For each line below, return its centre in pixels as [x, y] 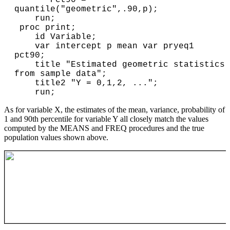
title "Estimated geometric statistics [25, 64]
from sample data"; [61, 74]
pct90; [30, 55]
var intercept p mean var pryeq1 [25, 46]
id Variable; [25, 37]
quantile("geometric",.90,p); [86, 9]
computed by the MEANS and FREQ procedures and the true [104, 128]
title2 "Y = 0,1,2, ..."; [25, 83]
